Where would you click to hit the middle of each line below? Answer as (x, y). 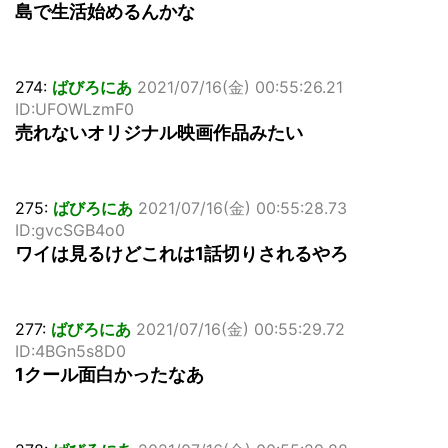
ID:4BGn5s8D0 (70, 351)
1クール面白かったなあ (109, 375)
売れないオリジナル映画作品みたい (159, 133)
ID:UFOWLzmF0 (74, 109)
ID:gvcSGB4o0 (70, 230)
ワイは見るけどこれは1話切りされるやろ (181, 254)
